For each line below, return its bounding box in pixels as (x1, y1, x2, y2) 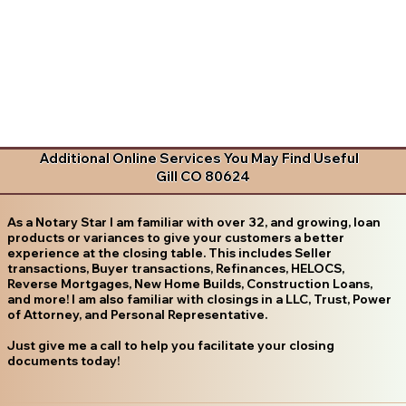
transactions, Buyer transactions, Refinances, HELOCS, (6, 260, 344, 275)
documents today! (6, 353, 120, 368)
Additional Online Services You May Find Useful (39, 150, 360, 168)
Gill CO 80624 (155, 168, 250, 186)
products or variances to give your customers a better (6, 229, 344, 245)
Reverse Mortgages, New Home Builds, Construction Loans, (6, 275, 372, 291)
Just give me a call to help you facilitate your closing (6, 337, 334, 353)
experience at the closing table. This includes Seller (6, 245, 332, 260)
